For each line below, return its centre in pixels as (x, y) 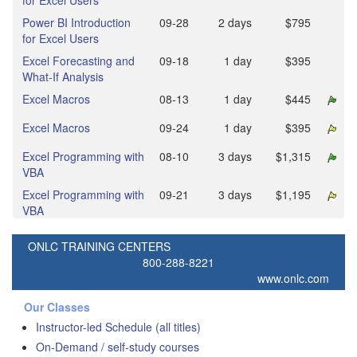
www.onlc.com (293, 278)
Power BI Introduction (76, 22)
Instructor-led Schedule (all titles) (118, 327)
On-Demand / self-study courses (118, 347)
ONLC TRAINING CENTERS (99, 246)
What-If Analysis (63, 76)
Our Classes (57, 307)
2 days (235, 22)
